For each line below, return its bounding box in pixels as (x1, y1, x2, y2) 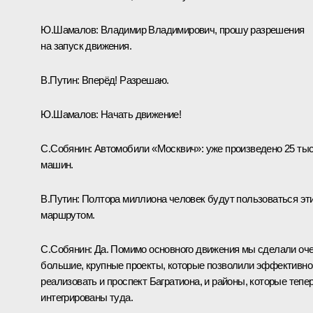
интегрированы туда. (41, 291, 133, 303)
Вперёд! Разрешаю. (79, 73, 169, 86)
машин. (41, 158, 73, 170)
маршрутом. (41, 208, 95, 221)
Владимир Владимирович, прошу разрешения (98, 23, 305, 36)
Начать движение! (98, 108, 182, 120)
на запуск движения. (41, 39, 131, 52)
